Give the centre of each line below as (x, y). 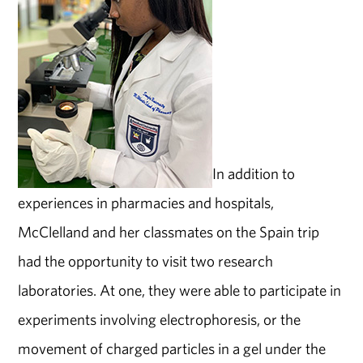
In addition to (254, 173)
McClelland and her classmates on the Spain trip (169, 231)
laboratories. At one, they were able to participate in (180, 290)
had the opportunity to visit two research (146, 261)
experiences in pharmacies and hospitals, (146, 202)
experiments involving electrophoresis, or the (160, 319)
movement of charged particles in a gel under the (172, 348)
